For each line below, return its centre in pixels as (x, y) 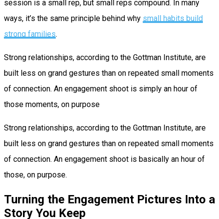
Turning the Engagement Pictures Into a (109, 199)
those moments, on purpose (52, 104)
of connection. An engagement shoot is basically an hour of (104, 159)
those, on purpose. (35, 175)
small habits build (173, 18)
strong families (30, 34)
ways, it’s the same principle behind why (73, 18)
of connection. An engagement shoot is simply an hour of (101, 88)
